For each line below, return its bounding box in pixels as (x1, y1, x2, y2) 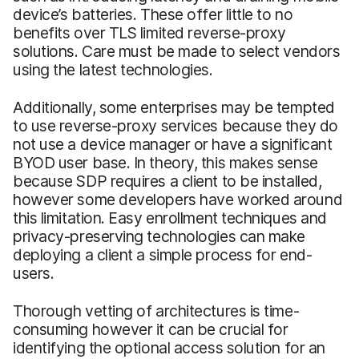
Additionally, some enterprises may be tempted (13, 97, 335, 117)
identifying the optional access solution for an (13, 337, 325, 357)
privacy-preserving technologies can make (13, 226, 306, 246)
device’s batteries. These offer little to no (13, 4, 293, 24)
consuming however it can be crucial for (13, 319, 288, 339)
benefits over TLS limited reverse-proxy (13, 22, 286, 42)
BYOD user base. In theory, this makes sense (13, 152, 318, 172)
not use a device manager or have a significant (13, 134, 333, 154)
